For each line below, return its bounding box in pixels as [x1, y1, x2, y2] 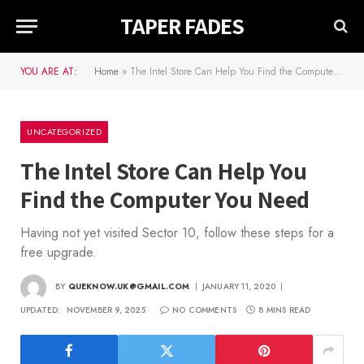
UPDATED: [20, 304, 61, 316]
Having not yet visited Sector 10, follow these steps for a [20, 223, 334, 242]
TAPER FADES [120, 11, 244, 41]
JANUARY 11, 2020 [201, 280, 276, 293]
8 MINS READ [258, 304, 311, 316]
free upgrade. [20, 243, 97, 262]
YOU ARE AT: [20, 64, 77, 79]
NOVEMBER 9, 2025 [66, 304, 145, 316]
